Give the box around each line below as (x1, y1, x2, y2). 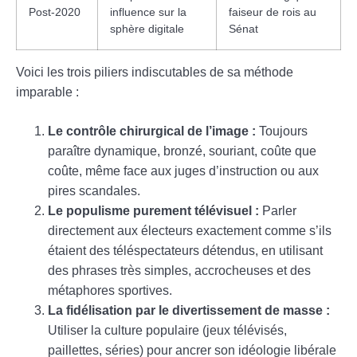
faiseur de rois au (229, 5, 316, 18)
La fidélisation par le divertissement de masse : (48, 303, 330, 317)
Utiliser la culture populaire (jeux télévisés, (48, 323, 287, 337)
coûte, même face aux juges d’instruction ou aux (48, 163, 319, 178)
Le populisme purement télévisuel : (48, 203, 259, 218)
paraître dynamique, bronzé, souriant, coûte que (48, 143, 316, 158)
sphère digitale (110, 22, 184, 35)
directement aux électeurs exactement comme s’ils (48, 223, 331, 237)
